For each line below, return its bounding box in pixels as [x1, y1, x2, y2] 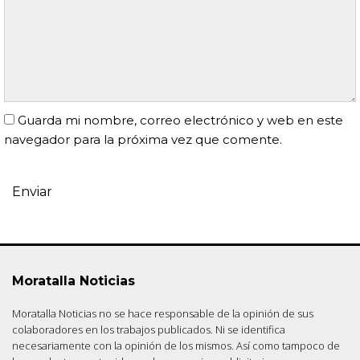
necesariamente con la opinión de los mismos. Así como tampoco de [12, 338, 340, 354]
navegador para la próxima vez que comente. [4, 132, 282, 148]
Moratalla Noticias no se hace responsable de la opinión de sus [12, 306, 313, 321]
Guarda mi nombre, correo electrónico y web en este [18, 112, 343, 129]
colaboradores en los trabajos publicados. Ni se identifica [12, 322, 285, 337]
